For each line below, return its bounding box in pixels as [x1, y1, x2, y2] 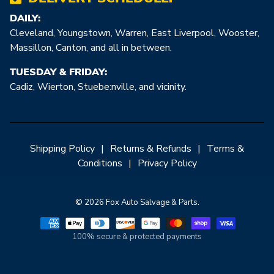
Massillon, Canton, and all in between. [10, 41, 172, 55]
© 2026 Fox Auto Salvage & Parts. [75, 197, 199, 209]
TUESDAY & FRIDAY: [10, 65, 107, 80]
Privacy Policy [137, 157, 197, 171]
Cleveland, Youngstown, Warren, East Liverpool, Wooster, [10, 26, 259, 40]
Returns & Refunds [110, 142, 191, 156]
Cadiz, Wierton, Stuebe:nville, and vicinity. [10, 80, 187, 94]
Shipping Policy [30, 142, 95, 156]
